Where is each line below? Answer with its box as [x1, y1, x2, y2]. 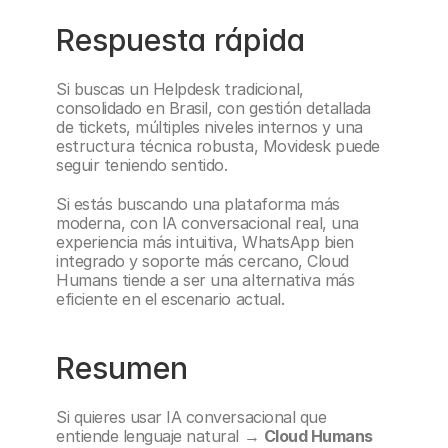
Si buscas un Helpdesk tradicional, [56, 79, 304, 99]
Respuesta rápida [56, 22, 305, 58]
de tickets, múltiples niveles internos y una [56, 117, 363, 137]
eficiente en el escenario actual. [56, 289, 285, 309]
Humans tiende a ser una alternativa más [56, 270, 355, 290]
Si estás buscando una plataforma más [56, 194, 340, 214]
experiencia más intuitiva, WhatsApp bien [56, 232, 354, 252]
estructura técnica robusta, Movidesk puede [56, 136, 380, 156]
